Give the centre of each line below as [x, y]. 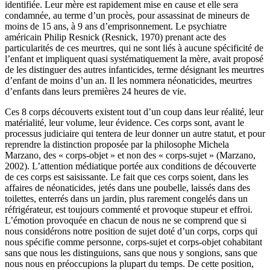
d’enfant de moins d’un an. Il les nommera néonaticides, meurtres [128, 81]
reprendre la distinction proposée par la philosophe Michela [117, 145]
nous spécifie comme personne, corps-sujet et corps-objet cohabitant [133, 242]
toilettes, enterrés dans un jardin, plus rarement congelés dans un [126, 199]
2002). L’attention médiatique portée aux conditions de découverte [130, 166]
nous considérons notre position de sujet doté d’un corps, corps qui [131, 231]
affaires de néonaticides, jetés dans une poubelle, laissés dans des [127, 188]
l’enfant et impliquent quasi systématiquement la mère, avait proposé [134, 59]
